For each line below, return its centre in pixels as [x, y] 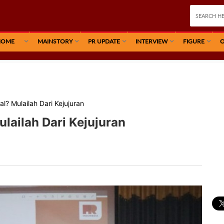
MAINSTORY [55, 41]
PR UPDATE [104, 41]
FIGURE [194, 41]
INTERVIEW [151, 41]
